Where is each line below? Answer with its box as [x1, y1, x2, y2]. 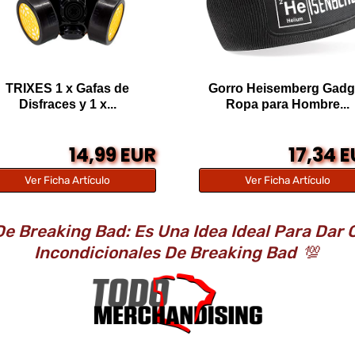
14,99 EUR [68, 141, 156, 168]
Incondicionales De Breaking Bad [34, 242, 304, 262]
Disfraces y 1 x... [18, 97, 116, 111]
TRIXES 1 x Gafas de [6, 81, 130, 95]
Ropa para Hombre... [225, 97, 349, 111]
